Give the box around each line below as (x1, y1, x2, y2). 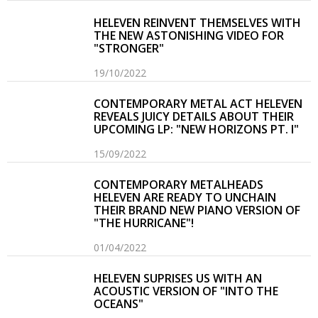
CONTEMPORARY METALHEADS (94, 177, 264, 193)
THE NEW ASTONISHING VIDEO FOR (94, 28, 285, 44)
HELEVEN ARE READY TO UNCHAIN (94, 190, 277, 206)
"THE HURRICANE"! (94, 215, 194, 231)
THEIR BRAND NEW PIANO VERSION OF (94, 202, 301, 219)
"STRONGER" (94, 40, 165, 57)
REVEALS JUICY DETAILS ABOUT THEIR (94, 109, 295, 125)
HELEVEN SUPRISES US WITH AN (94, 270, 263, 287)
